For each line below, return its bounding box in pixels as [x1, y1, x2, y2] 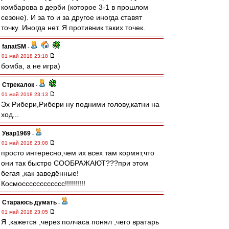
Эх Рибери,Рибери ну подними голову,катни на [1, 100, 159, 108]
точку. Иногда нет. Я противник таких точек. [1, 24, 145, 32]
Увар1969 [2, 130, 31, 137]
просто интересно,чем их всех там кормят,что [1, 149, 154, 157]
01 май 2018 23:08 [2, 140, 50, 146]
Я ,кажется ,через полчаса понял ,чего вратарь [1, 218, 159, 226]
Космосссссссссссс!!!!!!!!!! [1, 179, 85, 188]
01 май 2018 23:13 [2, 91, 50, 97]
